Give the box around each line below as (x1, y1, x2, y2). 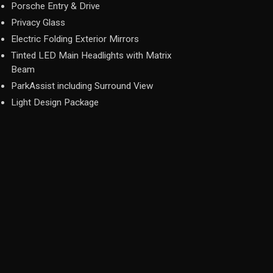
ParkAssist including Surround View (11, 80, 154, 91)
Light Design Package (11, 97, 99, 108)
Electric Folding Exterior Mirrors (11, 34, 139, 44)
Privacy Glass (11, 17, 65, 28)
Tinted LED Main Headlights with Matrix (11, 50, 172, 61)
